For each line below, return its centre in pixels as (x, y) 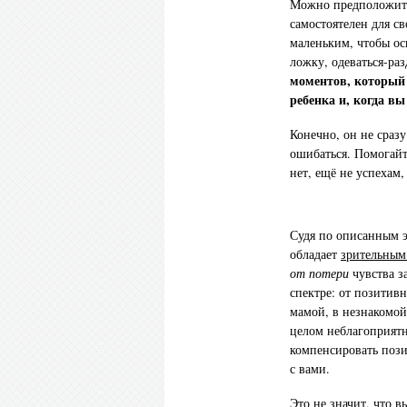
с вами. (310, 369)
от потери (319, 273)
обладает (315, 254)
